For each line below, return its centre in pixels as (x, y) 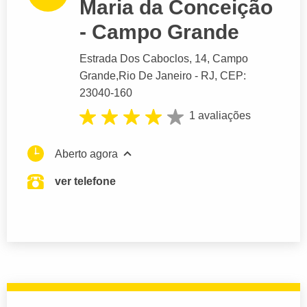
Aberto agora (86, 153)
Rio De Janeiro (155, 76)
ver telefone (85, 181)
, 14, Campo (219, 59)
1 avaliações (220, 116)
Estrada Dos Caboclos (134, 59)
